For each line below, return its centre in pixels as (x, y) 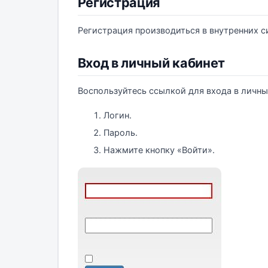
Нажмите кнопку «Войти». (159, 150)
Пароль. (121, 133)
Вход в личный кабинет (151, 63)
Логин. (118, 115)
